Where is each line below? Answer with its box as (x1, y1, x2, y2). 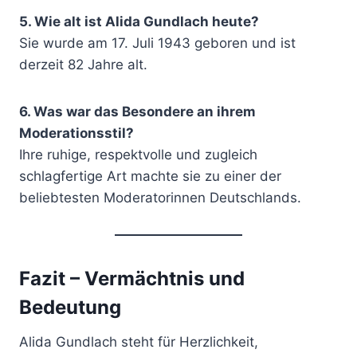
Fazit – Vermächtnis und (19, 266, 245, 290)
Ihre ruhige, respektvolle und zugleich (19, 146, 257, 163)
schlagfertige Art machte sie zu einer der (19, 167, 281, 184)
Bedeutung (19, 295, 121, 319)
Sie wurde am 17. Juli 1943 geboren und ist (19, 34, 296, 51)
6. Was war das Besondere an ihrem (19, 103, 256, 120)
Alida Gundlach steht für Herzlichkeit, (19, 333, 258, 350)
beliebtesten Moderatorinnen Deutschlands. (19, 189, 301, 206)
